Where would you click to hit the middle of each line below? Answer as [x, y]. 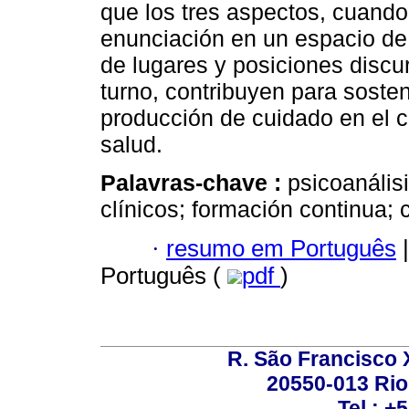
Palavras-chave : [194, 183]
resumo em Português [281, 248]
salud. [131, 145]
